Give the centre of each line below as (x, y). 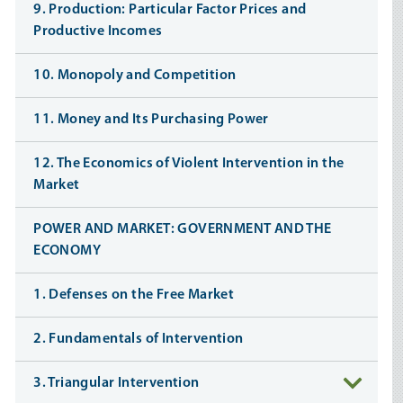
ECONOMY (67, 251)
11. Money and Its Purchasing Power (151, 120)
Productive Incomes (98, 31)
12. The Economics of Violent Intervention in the (189, 164)
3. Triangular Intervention (116, 383)
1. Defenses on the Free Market (134, 295)
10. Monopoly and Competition (135, 76)
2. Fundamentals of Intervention (139, 339)
